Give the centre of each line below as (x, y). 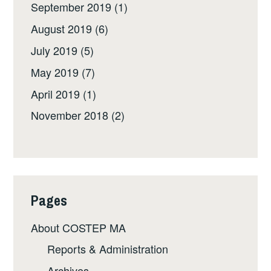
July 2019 (54, 50)
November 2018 (70, 115)
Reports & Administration (108, 249)
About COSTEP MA (79, 227)
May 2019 (55, 72)
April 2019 (56, 93)
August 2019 (62, 29)
